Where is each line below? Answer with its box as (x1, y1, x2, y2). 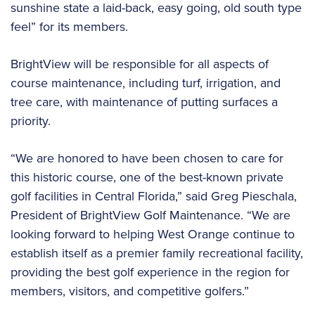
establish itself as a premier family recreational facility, (11, 244, 303, 262)
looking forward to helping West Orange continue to (11, 225, 295, 243)
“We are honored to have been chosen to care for (11, 149, 283, 167)
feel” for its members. (11, 18, 128, 36)
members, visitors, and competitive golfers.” (11, 282, 249, 300)
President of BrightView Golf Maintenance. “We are (11, 206, 290, 224)
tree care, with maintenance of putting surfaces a (11, 93, 278, 111)
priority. (11, 112, 51, 130)
